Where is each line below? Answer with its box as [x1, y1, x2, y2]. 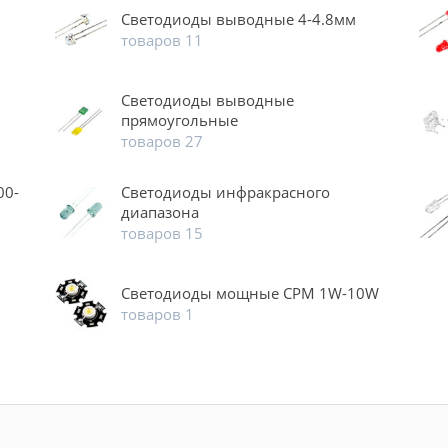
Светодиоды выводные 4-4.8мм [121, 9, 357, 30]
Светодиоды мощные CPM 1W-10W [121, 283, 380, 304]
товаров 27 [121, 131, 204, 152]
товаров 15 [121, 223, 204, 244]
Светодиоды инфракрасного [121, 182, 331, 203]
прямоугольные [121, 110, 239, 131]
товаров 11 [121, 30, 204, 51]
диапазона [121, 202, 200, 223]
